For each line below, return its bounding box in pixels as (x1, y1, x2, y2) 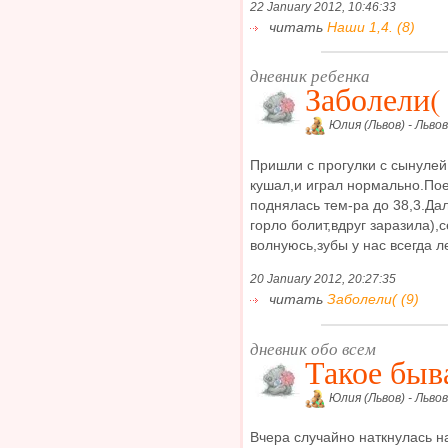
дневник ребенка (250, 64, 370, 88)
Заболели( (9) (327, 291, 419, 308)
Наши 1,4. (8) (327, 18, 415, 35)
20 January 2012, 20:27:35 (250, 272, 396, 287)
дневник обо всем (250, 336, 376, 360)
